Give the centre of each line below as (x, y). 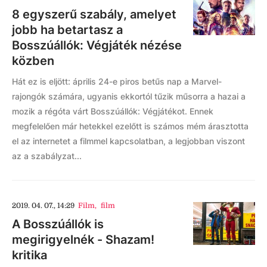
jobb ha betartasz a (67, 30)
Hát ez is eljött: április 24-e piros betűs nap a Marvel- (117, 81)
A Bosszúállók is (58, 224)
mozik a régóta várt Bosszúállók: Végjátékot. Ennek (113, 111)
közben (33, 61)
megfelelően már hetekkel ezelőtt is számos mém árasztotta (130, 126)
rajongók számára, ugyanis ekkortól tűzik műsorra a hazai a (129, 96)
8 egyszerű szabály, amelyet (94, 14)
